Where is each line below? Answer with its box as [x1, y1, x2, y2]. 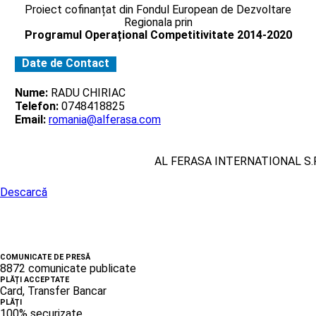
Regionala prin [123, 15, 193, 29]
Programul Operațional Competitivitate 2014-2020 [24, 28, 292, 42]
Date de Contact [22, 56, 109, 70]
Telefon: [15, 99, 59, 113]
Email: [15, 112, 46, 126]
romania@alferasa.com [49, 112, 161, 126]
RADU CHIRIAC [48, 85, 126, 99]
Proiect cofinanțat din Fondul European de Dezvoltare [25, 2, 291, 16]
